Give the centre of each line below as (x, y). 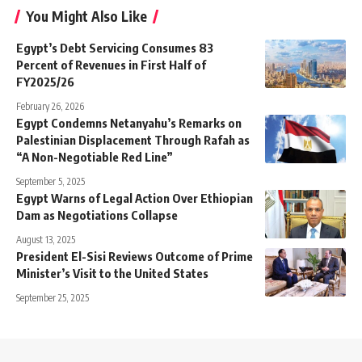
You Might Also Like (86, 17)
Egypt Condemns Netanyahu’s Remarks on (129, 123)
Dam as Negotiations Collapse (97, 215)
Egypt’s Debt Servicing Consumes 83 (115, 48)
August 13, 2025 (46, 240)
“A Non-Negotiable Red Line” (95, 157)
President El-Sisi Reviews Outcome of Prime (135, 257)
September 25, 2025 (53, 298)
